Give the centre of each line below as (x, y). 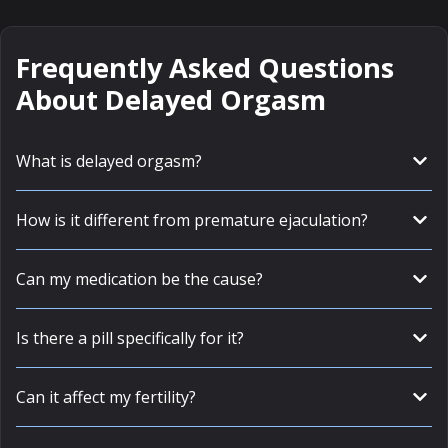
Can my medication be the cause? (139, 279)
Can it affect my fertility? (106, 397)
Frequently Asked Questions (205, 67)
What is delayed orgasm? (109, 161)
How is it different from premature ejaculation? (192, 220)
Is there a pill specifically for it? (130, 338)
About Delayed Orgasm (171, 99)
